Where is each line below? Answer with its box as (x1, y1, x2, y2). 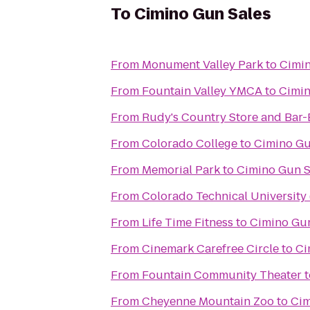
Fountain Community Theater (142, 267, 302, 283)
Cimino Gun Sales (134, 3, 271, 25)
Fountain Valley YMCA (142, 83, 262, 99)
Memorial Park (142, 162, 220, 178)
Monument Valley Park (142, 57, 263, 73)
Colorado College (142, 136, 237, 152)
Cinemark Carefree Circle (142, 241, 279, 257)
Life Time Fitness (142, 215, 233, 230)
